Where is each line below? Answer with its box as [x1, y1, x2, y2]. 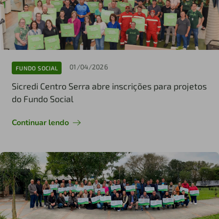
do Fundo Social [12, 93, 73, 105]
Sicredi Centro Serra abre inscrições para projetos [12, 81, 207, 92]
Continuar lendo [12, 117, 69, 129]
